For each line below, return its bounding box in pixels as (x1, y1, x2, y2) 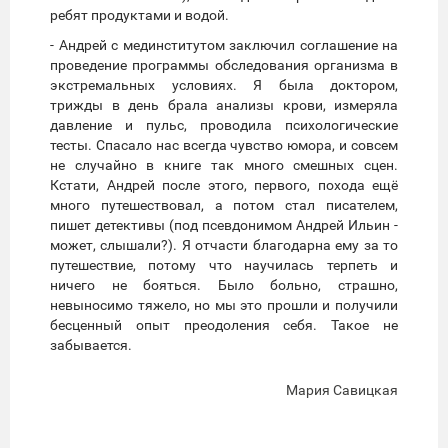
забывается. (50, 337, 132, 354)
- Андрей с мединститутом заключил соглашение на (50, 37, 398, 54)
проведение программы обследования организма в (50, 57, 398, 74)
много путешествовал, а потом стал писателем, (50, 197, 398, 214)
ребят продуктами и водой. (50, 7, 229, 24)
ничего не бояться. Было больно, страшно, (50, 277, 398, 294)
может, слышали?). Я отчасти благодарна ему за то (50, 237, 398, 254)
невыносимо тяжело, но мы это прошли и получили (50, 297, 398, 314)
